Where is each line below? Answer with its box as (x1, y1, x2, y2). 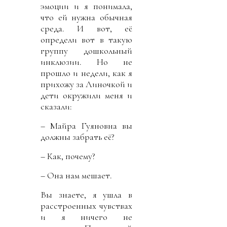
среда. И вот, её (41, 22, 132, 34)
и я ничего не (41, 211, 132, 222)
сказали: (41, 100, 72, 112)
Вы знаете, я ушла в (41, 188, 132, 200)
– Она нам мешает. (41, 169, 112, 181)
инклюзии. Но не (41, 56, 132, 67)
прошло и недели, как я (41, 67, 132, 79)
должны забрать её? (41, 131, 115, 142)
